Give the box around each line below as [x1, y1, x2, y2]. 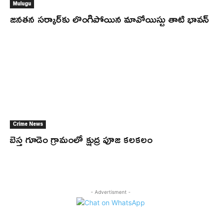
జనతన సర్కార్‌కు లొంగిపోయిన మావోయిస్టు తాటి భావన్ [10, 9, 209, 29]
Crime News [13, 119, 43, 129]
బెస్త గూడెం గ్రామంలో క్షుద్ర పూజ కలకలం [10, 129, 152, 149]
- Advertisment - [90, 189, 131, 195]
